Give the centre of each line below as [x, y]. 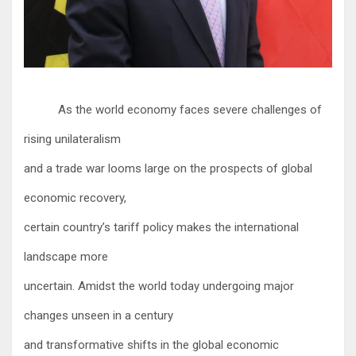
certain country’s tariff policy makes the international [161, 227]
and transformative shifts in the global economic [151, 344]
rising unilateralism [72, 139]
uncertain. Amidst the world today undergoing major [159, 286]
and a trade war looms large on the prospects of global [168, 168]
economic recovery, [75, 197]
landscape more [66, 256]
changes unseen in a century [99, 315]
